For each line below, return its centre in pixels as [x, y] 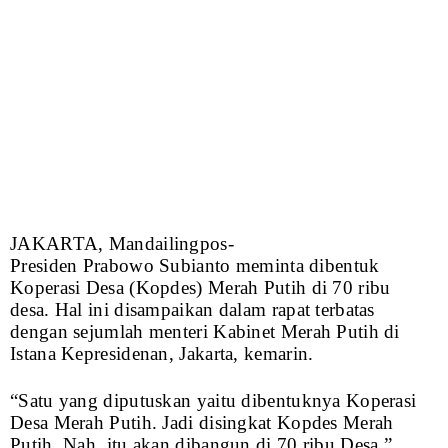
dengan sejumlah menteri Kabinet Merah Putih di [205, 332]
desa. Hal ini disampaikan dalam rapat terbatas [192, 310]
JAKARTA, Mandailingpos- [122, 244]
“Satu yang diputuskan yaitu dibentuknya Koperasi [213, 401]
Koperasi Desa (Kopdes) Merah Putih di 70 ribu [200, 288]
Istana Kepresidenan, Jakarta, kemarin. [162, 354]
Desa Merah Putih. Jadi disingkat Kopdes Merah [202, 423]
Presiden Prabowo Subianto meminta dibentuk [195, 266]
